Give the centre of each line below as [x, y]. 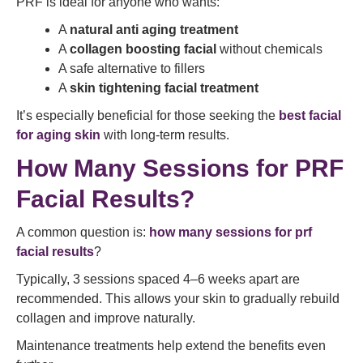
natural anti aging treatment [154, 30]
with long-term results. [165, 135]
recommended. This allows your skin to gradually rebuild [178, 299]
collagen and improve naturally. [106, 318]
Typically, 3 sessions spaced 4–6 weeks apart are [158, 279]
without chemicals [269, 49]
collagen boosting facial [143, 49]
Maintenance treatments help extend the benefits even [171, 346]
